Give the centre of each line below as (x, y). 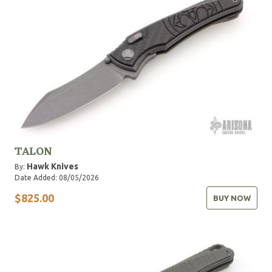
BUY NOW (232, 198)
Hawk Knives (53, 166)
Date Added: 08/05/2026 (57, 178)
